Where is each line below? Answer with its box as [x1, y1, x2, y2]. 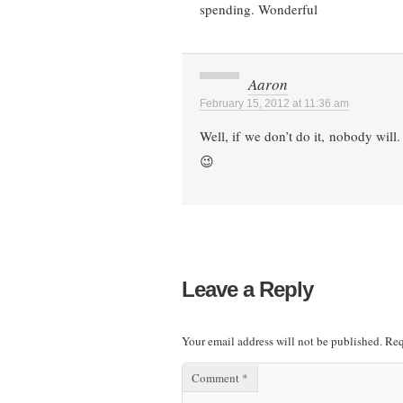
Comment [192, 370, 242, 387]
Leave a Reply [182, 276, 313, 301]
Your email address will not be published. [182, 332, 382, 349]
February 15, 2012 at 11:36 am [200, 97, 349, 111]
